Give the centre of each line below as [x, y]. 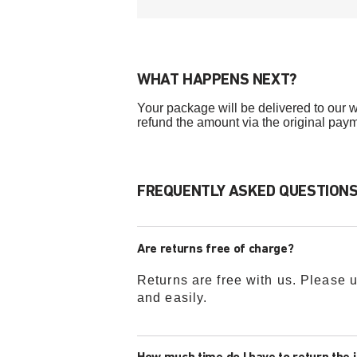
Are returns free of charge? [216, 249]
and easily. [173, 298]
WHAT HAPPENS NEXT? [217, 80]
